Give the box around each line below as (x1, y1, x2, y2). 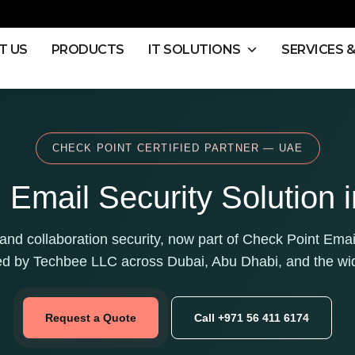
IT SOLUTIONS (147, 41, 241, 57)
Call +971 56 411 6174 (194, 311, 309, 324)
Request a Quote (45, 311, 136, 324)
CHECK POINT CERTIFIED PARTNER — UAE (52, 142, 303, 155)
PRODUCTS (51, 41, 124, 57)
